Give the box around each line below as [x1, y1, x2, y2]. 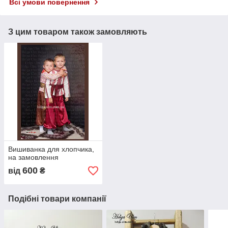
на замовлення [8, 153, 59, 162]
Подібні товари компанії [8, 194, 106, 204]
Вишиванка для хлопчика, [8, 145, 94, 154]
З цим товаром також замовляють [8, 27, 147, 36]
